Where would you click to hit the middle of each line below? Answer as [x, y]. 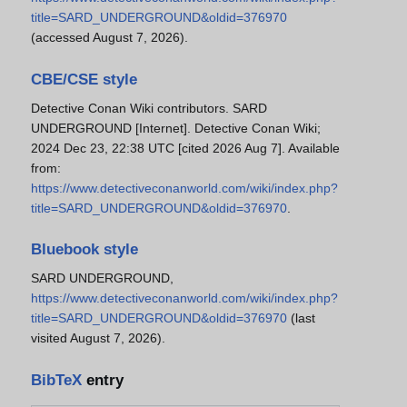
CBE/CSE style [84, 79]
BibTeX [56, 380]
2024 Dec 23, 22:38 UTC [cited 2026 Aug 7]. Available [185, 148]
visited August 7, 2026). [98, 338]
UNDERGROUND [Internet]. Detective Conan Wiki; [176, 128]
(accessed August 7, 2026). [109, 38]
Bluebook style [84, 250]
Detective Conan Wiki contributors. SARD [149, 108]
